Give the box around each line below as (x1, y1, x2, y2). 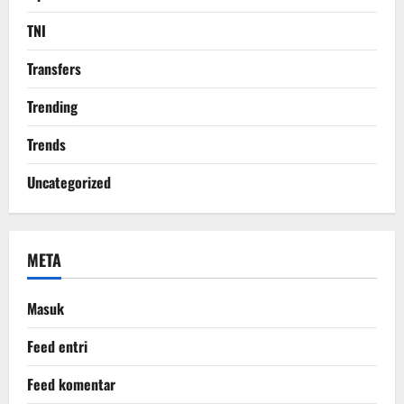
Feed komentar (27, 373, 115, 396)
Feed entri (27, 335, 87, 358)
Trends (27, 133, 66, 156)
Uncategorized (27, 171, 111, 194)
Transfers (27, 58, 81, 80)
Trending (27, 96, 78, 118)
